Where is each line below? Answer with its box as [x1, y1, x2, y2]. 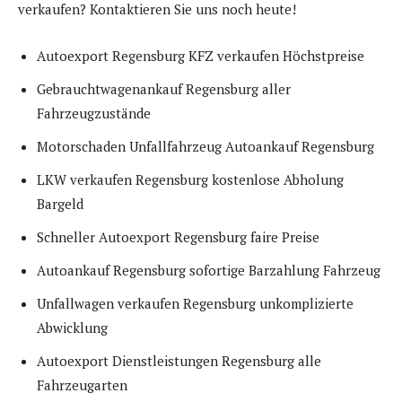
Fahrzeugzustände [37, 104, 151, 123]
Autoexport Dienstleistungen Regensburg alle [37, 352, 321, 371]
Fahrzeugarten [37, 376, 127, 395]
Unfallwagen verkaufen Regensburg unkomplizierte [37, 294, 354, 313]
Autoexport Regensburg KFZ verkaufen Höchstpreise [37, 47, 364, 66]
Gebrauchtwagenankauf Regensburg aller [37, 80, 291, 99]
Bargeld [37, 195, 83, 214]
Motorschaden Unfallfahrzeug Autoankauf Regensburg [37, 137, 374, 156]
